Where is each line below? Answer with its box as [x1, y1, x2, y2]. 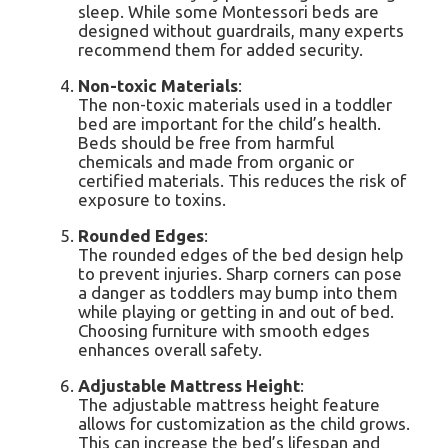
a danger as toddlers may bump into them [78, 282, 398, 302]
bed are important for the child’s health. [78, 113, 381, 133]
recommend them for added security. [78, 39, 363, 59]
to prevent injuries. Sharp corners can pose [78, 263, 402, 283]
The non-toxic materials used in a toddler [78, 94, 392, 114]
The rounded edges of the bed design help [78, 244, 404, 264]
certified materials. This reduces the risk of [78, 170, 406, 190]
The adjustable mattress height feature [78, 394, 380, 414]
